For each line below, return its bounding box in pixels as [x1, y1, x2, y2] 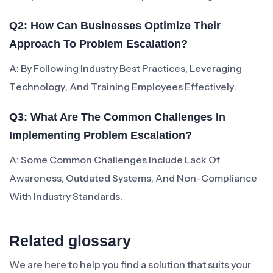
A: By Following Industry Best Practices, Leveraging [9, 62, 242, 74]
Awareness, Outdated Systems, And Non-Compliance [9, 172, 257, 184]
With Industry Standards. [9, 190, 122, 202]
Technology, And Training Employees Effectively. [9, 80, 236, 93]
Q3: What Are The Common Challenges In [9, 111, 225, 123]
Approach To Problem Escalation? [9, 38, 188, 50]
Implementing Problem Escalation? [9, 129, 192, 141]
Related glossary [9, 232, 131, 249]
